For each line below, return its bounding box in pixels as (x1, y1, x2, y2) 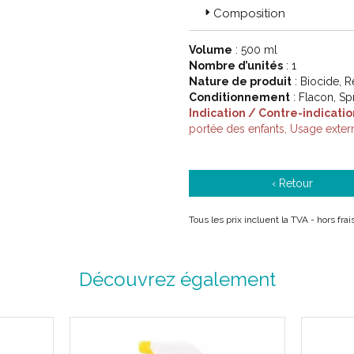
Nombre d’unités (189, 59, 283, 72)
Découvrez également (78, 268, 276, 291)
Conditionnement (189, 91, 290, 104)
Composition (213, 6, 285, 21)
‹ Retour (272, 177, 314, 190)
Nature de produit (189, 75, 292, 88)
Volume (189, 43, 232, 56)
